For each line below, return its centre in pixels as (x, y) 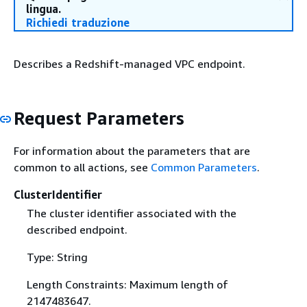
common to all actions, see (82, 167)
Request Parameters (99, 118)
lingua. (44, 9)
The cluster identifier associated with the (131, 213)
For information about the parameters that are (132, 150)
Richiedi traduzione (78, 23)
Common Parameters (204, 167)
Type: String (57, 257)
